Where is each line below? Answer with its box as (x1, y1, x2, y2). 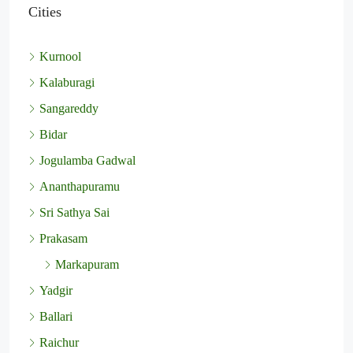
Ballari (39, 310, 72, 324)
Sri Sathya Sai (39, 206, 110, 220)
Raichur (39, 336, 79, 350)
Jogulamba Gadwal (39, 154, 136, 168)
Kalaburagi (39, 76, 95, 90)
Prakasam (39, 232, 87, 246)
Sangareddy (39, 102, 98, 116)
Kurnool (39, 50, 81, 64)
